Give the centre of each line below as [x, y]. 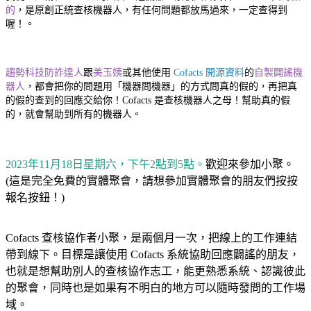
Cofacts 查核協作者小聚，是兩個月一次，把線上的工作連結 [151, 237]
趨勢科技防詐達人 [44, 72]
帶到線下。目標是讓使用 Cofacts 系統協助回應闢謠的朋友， [153, 254]
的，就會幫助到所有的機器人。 [74, 114]
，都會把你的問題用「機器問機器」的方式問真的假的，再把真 [161, 86]
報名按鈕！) [35, 197]
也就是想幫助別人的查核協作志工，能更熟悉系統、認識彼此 [155, 271]
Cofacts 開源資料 [209, 72]
